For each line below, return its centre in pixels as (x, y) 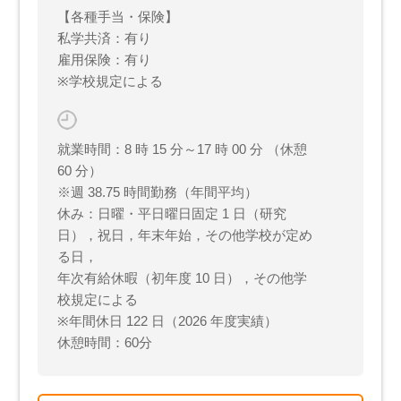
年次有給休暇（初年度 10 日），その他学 (183, 277)
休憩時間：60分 (105, 342)
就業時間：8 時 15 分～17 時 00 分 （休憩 (183, 149)
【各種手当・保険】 (118, 16)
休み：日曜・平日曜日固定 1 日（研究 (172, 213)
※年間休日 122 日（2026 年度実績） (168, 320)
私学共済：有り (105, 38)
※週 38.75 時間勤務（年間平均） (158, 192)
